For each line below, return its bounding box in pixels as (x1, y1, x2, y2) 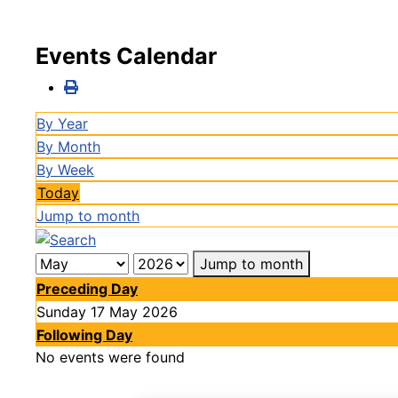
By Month (36, 138, 100, 155)
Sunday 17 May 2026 (36, 302, 178, 321)
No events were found (36, 347, 185, 366)
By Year (36, 115, 88, 132)
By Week (36, 161, 94, 179)
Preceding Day (36, 279, 138, 298)
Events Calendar (36, 43, 217, 69)
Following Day (36, 325, 132, 344)
